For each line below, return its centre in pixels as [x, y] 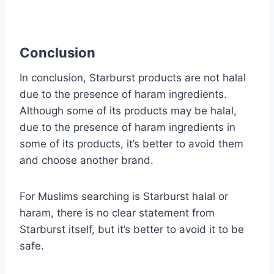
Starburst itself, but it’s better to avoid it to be [132, 229]
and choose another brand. [87, 160]
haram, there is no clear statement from [117, 213]
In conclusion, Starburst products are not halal [133, 77]
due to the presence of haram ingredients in [128, 127]
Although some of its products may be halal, [128, 110]
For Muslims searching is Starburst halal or [124, 196]
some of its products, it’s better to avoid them [131, 143]
